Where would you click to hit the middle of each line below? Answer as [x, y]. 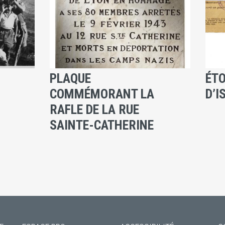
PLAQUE [70, 78]
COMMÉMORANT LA [102, 94]
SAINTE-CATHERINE [101, 125]
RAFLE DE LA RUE [94, 109]
